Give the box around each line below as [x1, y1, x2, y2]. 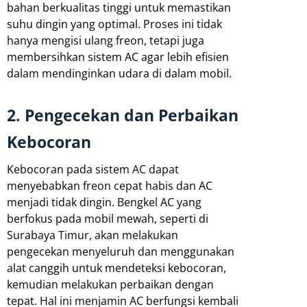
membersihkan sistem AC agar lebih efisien [7, 49, 229, 64]
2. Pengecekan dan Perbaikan [7, 103, 238, 126]
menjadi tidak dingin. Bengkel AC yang [7, 194, 201, 210]
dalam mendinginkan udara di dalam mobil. [7, 65, 232, 81]
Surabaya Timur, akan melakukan [7, 227, 178, 243]
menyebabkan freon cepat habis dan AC [7, 177, 212, 193]
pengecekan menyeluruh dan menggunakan [7, 243, 234, 259]
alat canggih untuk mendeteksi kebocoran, [7, 260, 226, 275]
